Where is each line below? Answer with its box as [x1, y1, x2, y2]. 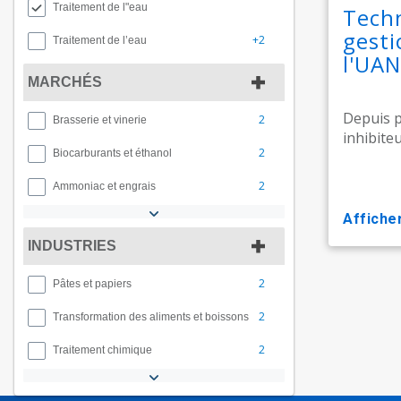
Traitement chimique [53, 344, 152, 356]
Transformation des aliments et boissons [53, 311, 249, 323]
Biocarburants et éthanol [53, 147, 172, 159]
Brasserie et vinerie [53, 114, 147, 126]
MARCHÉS [28, 74, 102, 90]
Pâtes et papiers [53, 277, 132, 290]
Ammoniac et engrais [53, 180, 156, 192]
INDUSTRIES [28, 238, 116, 253]
